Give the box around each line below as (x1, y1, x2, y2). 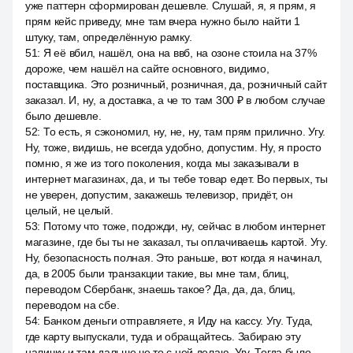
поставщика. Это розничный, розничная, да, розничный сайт (25, 78, 327, 91)
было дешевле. (25, 110, 102, 122)
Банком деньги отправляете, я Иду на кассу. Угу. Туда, (43, 314, 314, 327)
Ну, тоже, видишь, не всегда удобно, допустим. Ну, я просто (25, 141, 321, 154)
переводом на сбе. (25, 299, 120, 311)
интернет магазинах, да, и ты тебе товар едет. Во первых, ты (25, 173, 328, 185)
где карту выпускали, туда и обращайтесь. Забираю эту (25, 330, 301, 343)
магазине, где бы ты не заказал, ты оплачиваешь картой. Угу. (25, 236, 328, 248)
